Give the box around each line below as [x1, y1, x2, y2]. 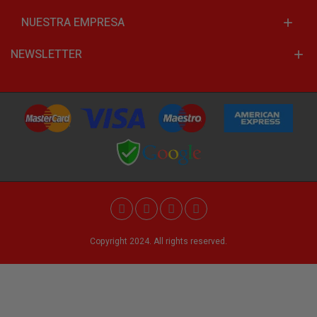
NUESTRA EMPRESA [21, 14, 125, 32]
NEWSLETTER [11, 46, 82, 64]
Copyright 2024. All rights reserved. [90, 235, 227, 248]
